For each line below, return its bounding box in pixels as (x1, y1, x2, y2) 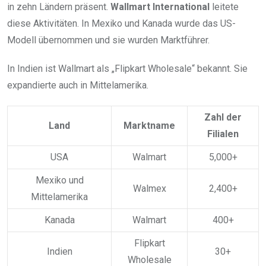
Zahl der (204, 112, 242, 123)
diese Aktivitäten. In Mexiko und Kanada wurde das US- (7, 18, 236, 30)
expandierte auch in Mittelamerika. (7, 80, 148, 91)
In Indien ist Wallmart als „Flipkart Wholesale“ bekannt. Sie (7, 63, 248, 75)
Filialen (207, 128, 239, 140)
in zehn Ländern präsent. (7, 1, 110, 13)
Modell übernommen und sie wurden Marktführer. (7, 34, 210, 46)
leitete (210, 1, 239, 13)
